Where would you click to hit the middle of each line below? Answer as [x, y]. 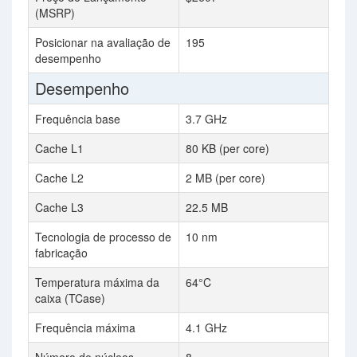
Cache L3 [59, 207]
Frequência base [78, 119]
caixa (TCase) [70, 298]
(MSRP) [55, 13]
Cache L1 [59, 148]
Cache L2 [59, 178]
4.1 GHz [206, 328]
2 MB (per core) [226, 178]
